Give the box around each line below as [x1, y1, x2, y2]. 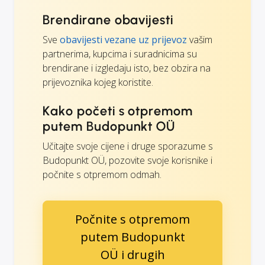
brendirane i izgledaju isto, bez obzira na [43, 61, 211, 75]
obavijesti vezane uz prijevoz [60, 33, 187, 46]
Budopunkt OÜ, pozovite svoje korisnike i [43, 153, 212, 167]
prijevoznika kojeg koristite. [43, 75, 153, 89]
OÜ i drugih [100, 246, 165, 263]
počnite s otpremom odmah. [43, 167, 161, 181]
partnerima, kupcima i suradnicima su [43, 47, 197, 60]
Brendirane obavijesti [43, 11, 174, 28]
